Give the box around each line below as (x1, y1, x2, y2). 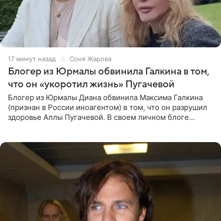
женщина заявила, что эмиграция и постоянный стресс (8, 122, 208, 132)
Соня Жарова (70, 54, 111, 63)
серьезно (8, 132, 41, 142)
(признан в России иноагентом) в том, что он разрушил (8, 102, 207, 112)
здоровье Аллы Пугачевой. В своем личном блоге (8, 112, 189, 122)
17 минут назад (8, 54, 56, 63)
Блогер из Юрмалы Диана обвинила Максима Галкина (8, 92, 203, 102)
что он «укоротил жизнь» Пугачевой (8, 78, 175, 90)
